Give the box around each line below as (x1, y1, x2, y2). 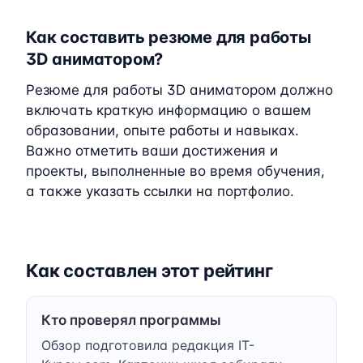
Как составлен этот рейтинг (26, 259, 273, 281)
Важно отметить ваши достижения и (26, 142, 278, 159)
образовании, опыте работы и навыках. (26, 122, 299, 139)
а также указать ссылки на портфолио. (26, 182, 294, 199)
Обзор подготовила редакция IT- (41, 336, 254, 353)
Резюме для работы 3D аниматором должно (26, 81, 333, 98)
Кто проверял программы (41, 311, 221, 328)
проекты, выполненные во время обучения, (26, 162, 325, 179)
